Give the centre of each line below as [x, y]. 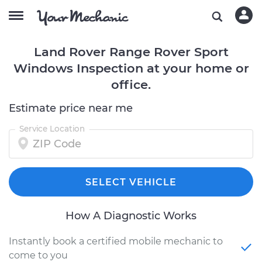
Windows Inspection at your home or [131, 68]
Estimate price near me [71, 108]
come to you [38, 255]
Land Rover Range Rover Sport [131, 52]
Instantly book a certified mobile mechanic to [116, 241]
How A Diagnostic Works [131, 216]
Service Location [52, 129]
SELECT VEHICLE [131, 182]
